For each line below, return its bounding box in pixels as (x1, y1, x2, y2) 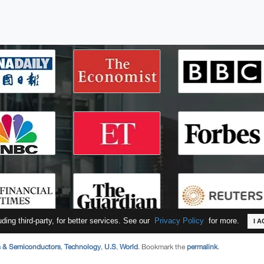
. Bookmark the (138, 242, 187, 251)
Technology (64, 242, 101, 251)
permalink (187, 242, 217, 251)
